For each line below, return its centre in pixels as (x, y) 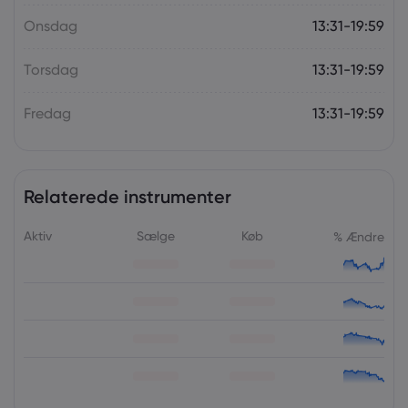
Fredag (47, 113)
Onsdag (51, 26)
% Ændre (358, 236)
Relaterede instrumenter (127, 197)
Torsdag (51, 70)
